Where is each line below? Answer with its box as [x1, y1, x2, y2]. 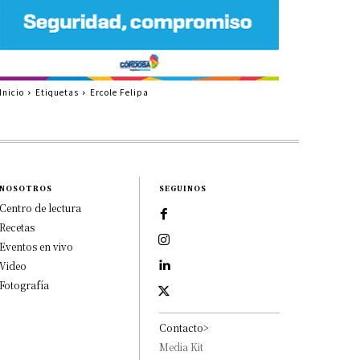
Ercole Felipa [89, 85, 149, 98]
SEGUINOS [159, 182, 207, 194]
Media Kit [159, 339, 204, 354]
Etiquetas [35, 85, 79, 98]
